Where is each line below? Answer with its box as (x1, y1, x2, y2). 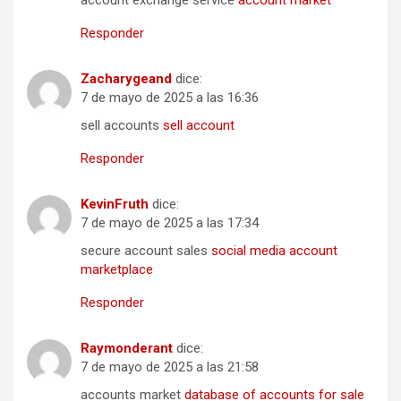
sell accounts (81, 117, 163, 134)
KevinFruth (81, 196, 149, 213)
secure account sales (81, 243, 211, 260)
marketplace (81, 261, 153, 278)
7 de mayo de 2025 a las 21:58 (81, 359, 259, 376)
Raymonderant (81, 340, 173, 357)
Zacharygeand (81, 71, 172, 88)
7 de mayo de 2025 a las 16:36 (81, 90, 259, 107)
